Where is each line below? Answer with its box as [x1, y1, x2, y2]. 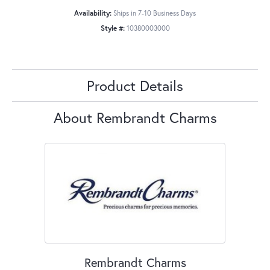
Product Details [87, 75, 183, 95]
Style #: [100, 23, 125, 33]
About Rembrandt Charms [53, 107, 217, 127]
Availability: [74, 8, 111, 17]
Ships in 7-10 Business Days [113, 8, 196, 17]
